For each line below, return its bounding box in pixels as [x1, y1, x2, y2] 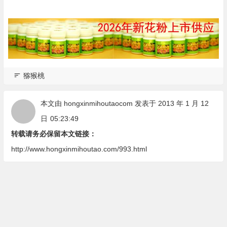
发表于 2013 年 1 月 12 [132, 99, 209, 107]
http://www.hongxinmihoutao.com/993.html [11, 144, 147, 153]
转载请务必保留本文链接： [11, 129, 96, 138]
